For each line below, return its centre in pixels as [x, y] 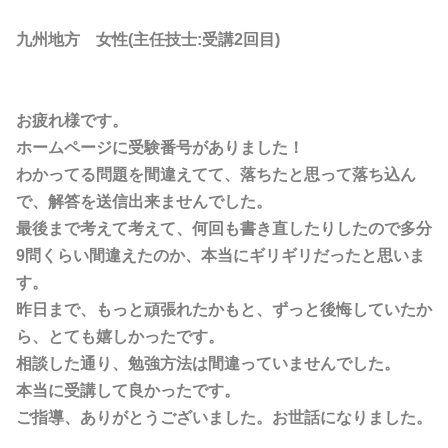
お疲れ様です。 [72, 120]
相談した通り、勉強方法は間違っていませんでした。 [208, 363]
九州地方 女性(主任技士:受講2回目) [148, 39]
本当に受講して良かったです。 [128, 390]
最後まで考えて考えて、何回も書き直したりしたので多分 [224, 228]
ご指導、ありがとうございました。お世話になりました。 [224, 417]
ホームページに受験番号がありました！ [160, 147]
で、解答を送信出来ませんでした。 [144, 201]
